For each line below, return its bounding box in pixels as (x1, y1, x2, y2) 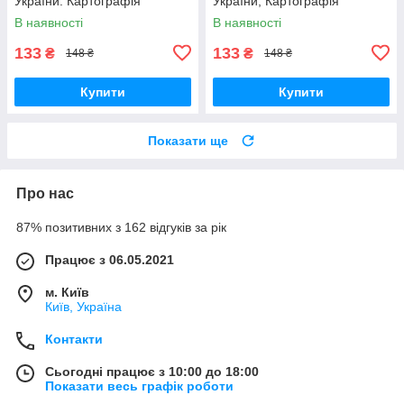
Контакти (45, 331, 103, 346)
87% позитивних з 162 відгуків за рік (16, 219, 226, 234)
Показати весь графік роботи (45, 378, 234, 393)
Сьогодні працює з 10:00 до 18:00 (45, 363, 259, 379)
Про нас (16, 185, 74, 201)
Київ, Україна (45, 298, 122, 314)
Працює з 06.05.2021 (45, 252, 174, 267)
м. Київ (45, 284, 89, 299)
